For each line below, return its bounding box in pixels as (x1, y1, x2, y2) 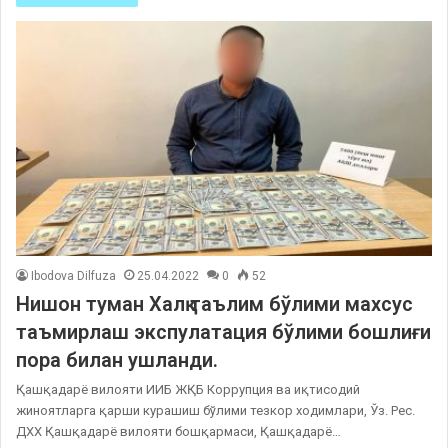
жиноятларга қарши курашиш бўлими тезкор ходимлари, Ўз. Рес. (16, 402, 415, 418)
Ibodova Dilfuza (31, 268, 116, 283)
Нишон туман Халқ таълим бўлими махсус (16, 291, 413, 316)
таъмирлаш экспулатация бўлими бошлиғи (16, 319, 431, 344)
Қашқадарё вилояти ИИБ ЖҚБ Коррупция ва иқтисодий (16, 381, 360, 397)
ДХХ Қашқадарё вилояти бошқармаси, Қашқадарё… (16, 423, 341, 439)
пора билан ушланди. (16, 347, 218, 372)
